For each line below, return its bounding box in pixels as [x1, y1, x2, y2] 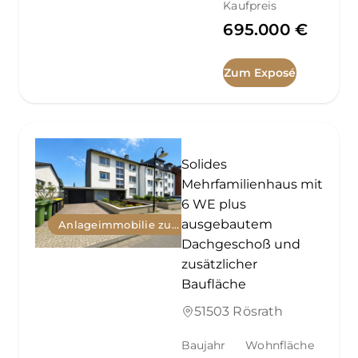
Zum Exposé [224, 65, 296, 80]
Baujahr [181, 337, 226, 352]
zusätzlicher [181, 256, 257, 272]
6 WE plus [181, 196, 246, 212]
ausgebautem [181, 216, 272, 232]
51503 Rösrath [193, 303, 284, 319]
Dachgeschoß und [181, 236, 300, 252]
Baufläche [181, 276, 246, 292]
